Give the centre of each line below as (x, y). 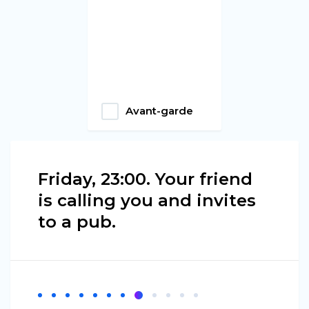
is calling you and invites (147, 200)
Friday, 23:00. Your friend (145, 179)
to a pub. (77, 221)
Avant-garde (160, 111)
